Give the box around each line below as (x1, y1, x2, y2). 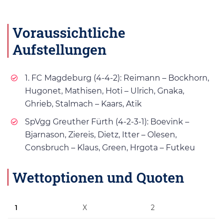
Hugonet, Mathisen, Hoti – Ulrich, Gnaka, (25, 86, 184, 96)
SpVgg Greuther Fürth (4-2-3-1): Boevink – (25, 117, 189, 127)
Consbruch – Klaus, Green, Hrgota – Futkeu (25, 143, 195, 153)
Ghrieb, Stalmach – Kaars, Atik (25, 99, 142, 109)
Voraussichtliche (12, 23, 125, 42)
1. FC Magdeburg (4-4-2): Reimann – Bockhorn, (25, 73, 209, 83)
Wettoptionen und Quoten (12, 167, 184, 187)
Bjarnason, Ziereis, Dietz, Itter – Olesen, (25, 130, 177, 140)
